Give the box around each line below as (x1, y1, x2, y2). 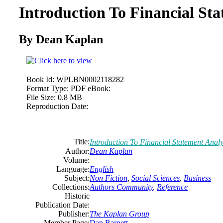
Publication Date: (35, 200, 90, 209)
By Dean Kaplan (19, 32, 103, 46)
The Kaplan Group (90, 209, 149, 218)
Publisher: (58, 209, 90, 218)
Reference (157, 182, 188, 191)
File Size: (26, 93, 56, 102)
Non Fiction (90, 173, 127, 182)
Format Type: (26, 84, 69, 93)
